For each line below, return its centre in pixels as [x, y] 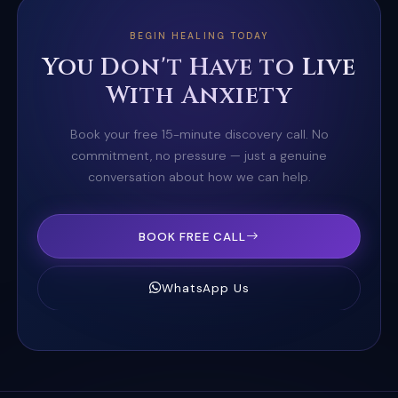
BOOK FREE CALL [192, 236]
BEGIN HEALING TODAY [199, 36]
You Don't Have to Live [199, 67]
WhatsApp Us [206, 288]
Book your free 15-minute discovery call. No [199, 134]
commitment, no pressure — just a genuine [199, 155]
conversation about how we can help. [199, 176]
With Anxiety [199, 96]
